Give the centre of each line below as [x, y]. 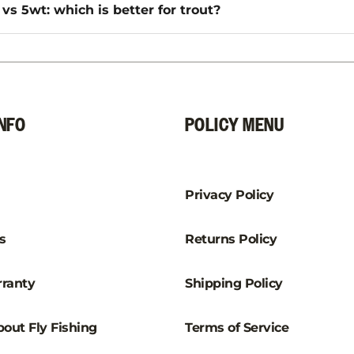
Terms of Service [237, 328]
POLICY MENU [235, 126]
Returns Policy [231, 239]
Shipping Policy [234, 284]
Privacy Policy [230, 195]
